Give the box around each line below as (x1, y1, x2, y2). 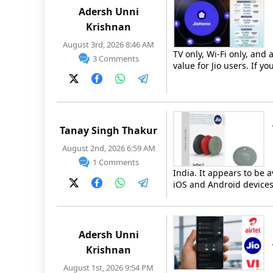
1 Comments (92, 157, 139, 168)
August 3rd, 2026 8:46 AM (63, 39, 154, 50)
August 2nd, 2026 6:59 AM (62, 143, 155, 154)
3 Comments (92, 53, 139, 64)
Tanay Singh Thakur (60, 124, 157, 138)
